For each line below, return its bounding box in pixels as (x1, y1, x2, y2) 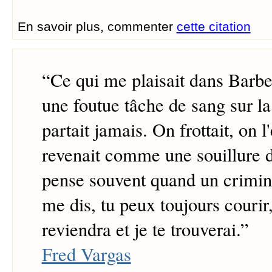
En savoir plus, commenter (17, 19, 177, 33)
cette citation (176, 19, 251, 33)
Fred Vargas (41, 242, 131, 267)
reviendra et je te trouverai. (41, 217, 240, 242)
